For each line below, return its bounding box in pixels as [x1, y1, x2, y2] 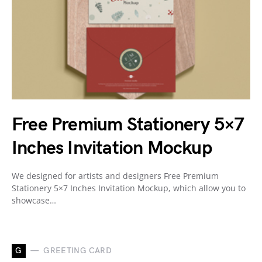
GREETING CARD [43, 246, 112, 256]
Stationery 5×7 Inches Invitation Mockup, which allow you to [12, 182, 246, 194]
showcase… [12, 194, 56, 206]
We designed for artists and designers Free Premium [12, 170, 219, 181]
